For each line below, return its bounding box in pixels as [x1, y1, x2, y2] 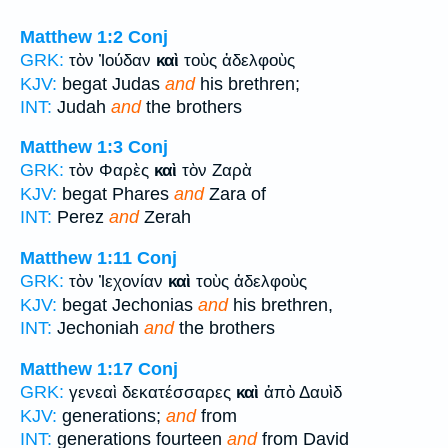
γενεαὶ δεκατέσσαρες [69, 382, 236, 402]
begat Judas [57, 73, 165, 94]
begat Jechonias [57, 294, 198, 315]
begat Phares [57, 184, 174, 205]
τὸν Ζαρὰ [177, 161, 252, 181]
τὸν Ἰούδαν [69, 50, 156, 70]
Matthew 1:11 [20, 247, 132, 268]
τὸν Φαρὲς [69, 161, 154, 181]
